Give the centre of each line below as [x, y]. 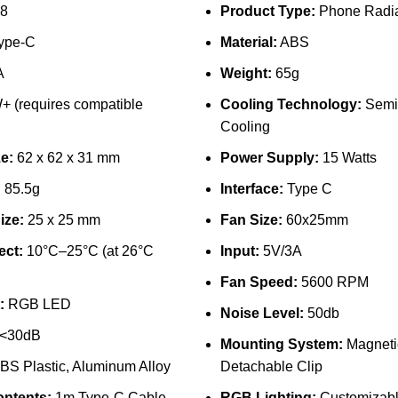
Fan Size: [251, 220]
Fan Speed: [259, 282]
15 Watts [347, 158]
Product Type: [267, 11]
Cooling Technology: [291, 104]
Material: [248, 42]
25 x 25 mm [62, 220]
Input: [239, 251]
